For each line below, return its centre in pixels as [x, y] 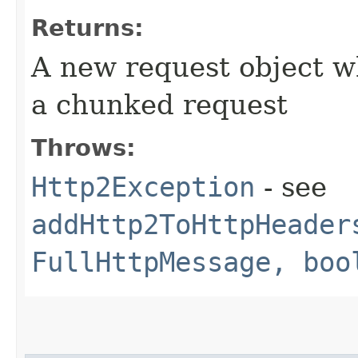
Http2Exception [143, 187]
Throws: [84, 147]
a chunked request [159, 104]
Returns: [88, 28]
